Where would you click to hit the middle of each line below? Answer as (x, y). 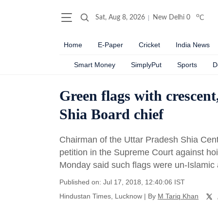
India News (193, 45)
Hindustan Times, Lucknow (101, 196)
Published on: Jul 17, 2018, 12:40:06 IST (122, 182)
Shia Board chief (111, 114)
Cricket (149, 45)
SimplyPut (146, 65)
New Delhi (169, 18)
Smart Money (95, 65)
